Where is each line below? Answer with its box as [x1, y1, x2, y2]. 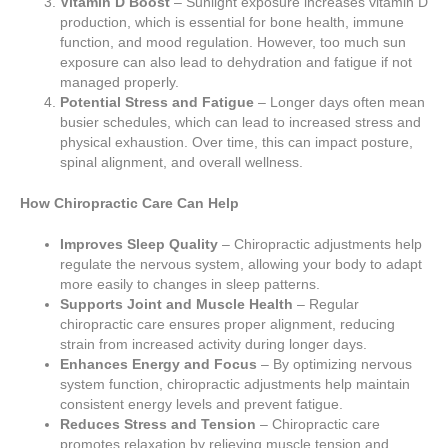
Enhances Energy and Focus [60, 356, 257, 373]
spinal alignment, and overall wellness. [60, 154, 303, 171]
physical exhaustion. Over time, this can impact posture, [60, 134, 413, 151]
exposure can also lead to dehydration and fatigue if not [60, 54, 412, 71]
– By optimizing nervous [257, 356, 412, 373]
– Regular [293, 296, 359, 313]
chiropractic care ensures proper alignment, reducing [60, 316, 395, 333]
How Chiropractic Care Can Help [20, 195, 239, 212]
